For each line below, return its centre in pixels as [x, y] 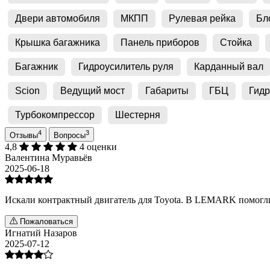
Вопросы [70, 135]
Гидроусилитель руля [126, 66]
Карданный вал [229, 66]
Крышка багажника [58, 42]
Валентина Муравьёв [49, 157]
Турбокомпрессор [55, 115]
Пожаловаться [45, 221]
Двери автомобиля [58, 18]
